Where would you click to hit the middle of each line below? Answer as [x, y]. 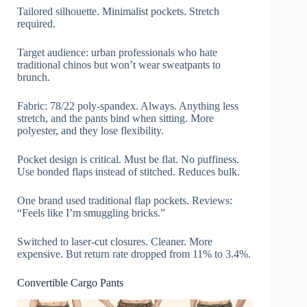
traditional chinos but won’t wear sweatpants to [119, 64]
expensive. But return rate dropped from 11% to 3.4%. [134, 254]
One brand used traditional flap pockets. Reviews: [125, 200]
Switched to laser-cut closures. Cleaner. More [115, 241]
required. [36, 23]
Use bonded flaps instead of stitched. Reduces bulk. [128, 171]
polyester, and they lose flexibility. [90, 130]
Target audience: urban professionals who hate [117, 52]
